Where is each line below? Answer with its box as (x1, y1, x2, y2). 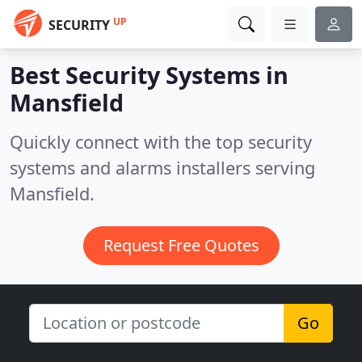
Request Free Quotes (103, 234, 259, 256)
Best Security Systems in (10, 59, 288, 90)
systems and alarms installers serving (10, 156, 315, 179)
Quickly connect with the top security (10, 130, 312, 154)
